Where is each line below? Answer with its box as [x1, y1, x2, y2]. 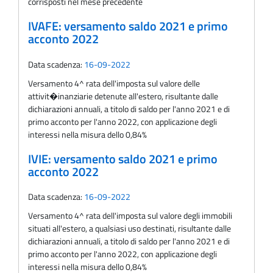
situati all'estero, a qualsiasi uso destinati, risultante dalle [28, 222, 231, 235]
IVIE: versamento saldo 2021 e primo [28, 149, 218, 168]
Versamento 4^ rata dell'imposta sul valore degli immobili [28, 209, 232, 222]
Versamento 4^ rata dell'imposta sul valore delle [28, 76, 200, 90]
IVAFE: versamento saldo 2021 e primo [28, 17, 228, 36]
